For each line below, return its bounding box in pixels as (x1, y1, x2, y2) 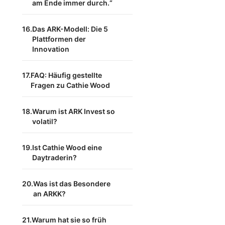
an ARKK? (33, 189, 66, 198)
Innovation (32, 45, 69, 53)
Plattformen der (32, 35, 86, 43)
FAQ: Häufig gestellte (31, 71, 102, 79)
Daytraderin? (32, 153, 77, 162)
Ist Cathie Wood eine (32, 143, 102, 152)
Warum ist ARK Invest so (32, 107, 115, 116)
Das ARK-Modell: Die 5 (32, 25, 108, 33)
